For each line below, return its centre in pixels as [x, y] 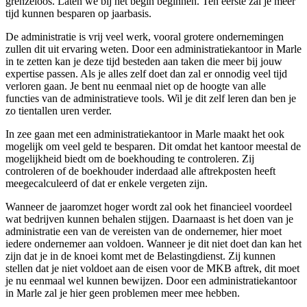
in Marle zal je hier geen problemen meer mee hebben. [123, 293]
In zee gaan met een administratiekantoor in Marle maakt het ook [145, 134]
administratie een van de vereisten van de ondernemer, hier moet [144, 231]
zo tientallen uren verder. [59, 110]
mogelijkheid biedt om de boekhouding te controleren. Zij [130, 158]
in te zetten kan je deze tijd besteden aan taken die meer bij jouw [144, 61]
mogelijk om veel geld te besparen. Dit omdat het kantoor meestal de [153, 146]
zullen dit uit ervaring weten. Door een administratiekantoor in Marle [153, 49]
